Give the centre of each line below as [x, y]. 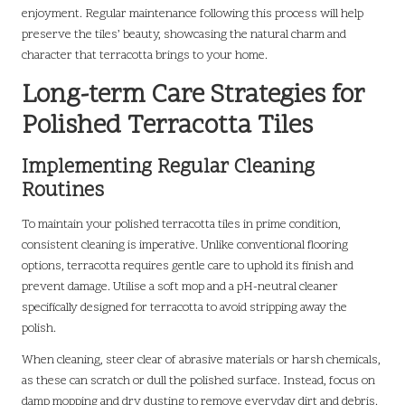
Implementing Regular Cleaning [168, 167]
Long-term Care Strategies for [193, 95]
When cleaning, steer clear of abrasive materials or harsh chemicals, [201, 360]
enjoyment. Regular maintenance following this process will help [193, 14]
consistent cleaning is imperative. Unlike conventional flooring [185, 245]
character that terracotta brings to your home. [145, 55]
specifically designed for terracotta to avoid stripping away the [184, 307]
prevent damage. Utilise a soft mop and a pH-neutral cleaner [180, 287]
